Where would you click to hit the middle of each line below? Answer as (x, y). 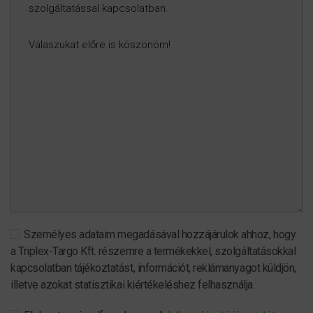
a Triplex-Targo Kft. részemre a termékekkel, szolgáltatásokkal (153, 251)
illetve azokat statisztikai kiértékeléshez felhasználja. (133, 285)
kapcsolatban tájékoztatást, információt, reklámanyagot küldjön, (153, 268)
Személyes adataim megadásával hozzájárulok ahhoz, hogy (158, 234)
